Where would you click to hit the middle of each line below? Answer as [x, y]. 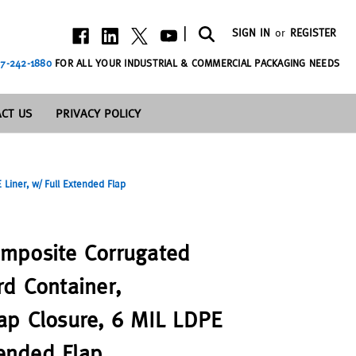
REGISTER [313, 33]
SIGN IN [252, 33]
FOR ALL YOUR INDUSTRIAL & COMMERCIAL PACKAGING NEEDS [195, 64]
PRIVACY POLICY [99, 113]
